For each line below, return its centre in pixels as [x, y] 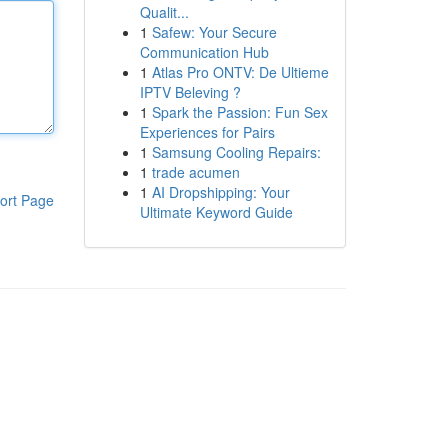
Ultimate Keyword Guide [216, 212]
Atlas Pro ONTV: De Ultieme [240, 72]
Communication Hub [204, 52]
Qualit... [164, 12]
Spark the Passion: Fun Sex [239, 112]
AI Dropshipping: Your [220, 192]
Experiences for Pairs [207, 132]
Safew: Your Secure [214, 32]
